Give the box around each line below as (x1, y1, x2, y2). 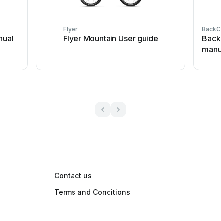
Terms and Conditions (54, 188, 130, 196)
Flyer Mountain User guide (63, 34, 158, 43)
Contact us (54, 171, 92, 180)
